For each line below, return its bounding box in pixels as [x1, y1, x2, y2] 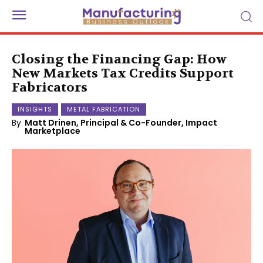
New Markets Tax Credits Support [12, 65, 234, 82]
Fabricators [12, 79, 87, 96]
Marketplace [25, 125, 80, 137]
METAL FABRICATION [67, 104, 140, 114]
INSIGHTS [18, 104, 52, 114]
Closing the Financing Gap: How [12, 51, 227, 68]
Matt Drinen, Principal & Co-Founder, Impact [25, 117, 217, 129]
